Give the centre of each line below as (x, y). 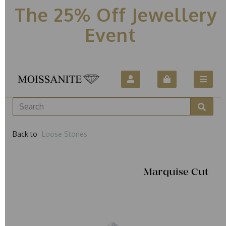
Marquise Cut (176, 172)
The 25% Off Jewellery (113, 14)
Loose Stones (65, 134)
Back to (25, 134)
